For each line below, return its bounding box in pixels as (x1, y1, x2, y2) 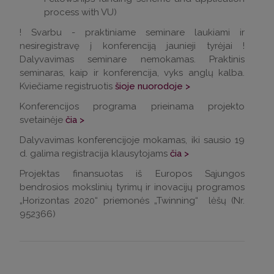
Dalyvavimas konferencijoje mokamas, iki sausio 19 (20, 134, 245, 146)
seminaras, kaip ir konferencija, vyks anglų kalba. (20, 67, 245, 78)
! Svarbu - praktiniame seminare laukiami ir (20, 26, 245, 38)
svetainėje (20, 114, 65, 125)
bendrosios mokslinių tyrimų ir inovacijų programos (20, 181, 245, 193)
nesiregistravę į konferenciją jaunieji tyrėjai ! (20, 40, 245, 51)
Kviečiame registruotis (20, 80, 115, 92)
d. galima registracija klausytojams (20, 147, 170, 159)
